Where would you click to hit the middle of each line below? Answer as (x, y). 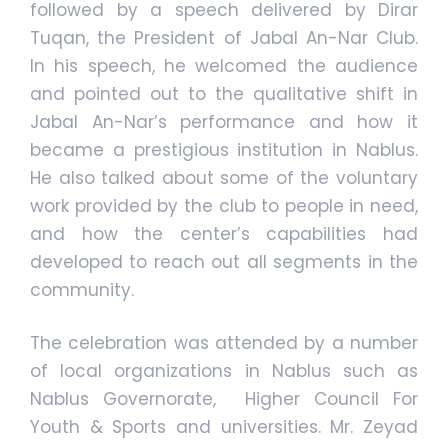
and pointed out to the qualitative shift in (224, 94)
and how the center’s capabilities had (224, 234)
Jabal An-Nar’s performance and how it (224, 122)
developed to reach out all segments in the (224, 262)
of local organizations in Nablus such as (224, 371)
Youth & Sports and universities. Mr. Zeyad (224, 427)
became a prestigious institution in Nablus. (224, 150)
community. (82, 290)
